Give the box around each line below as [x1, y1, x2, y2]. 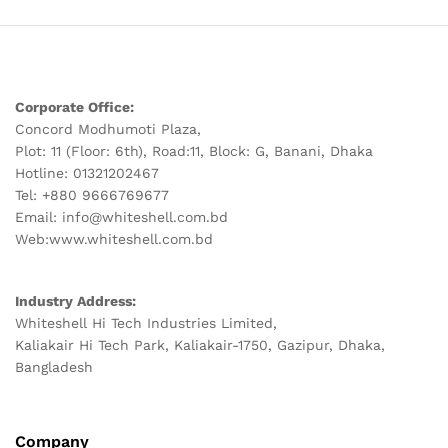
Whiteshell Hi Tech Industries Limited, [15, 315, 277, 332]
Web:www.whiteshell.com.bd [15, 231, 213, 248]
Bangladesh [15, 359, 93, 376]
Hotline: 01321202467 [15, 165, 159, 182]
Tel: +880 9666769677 [15, 187, 169, 204]
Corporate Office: [15, 99, 134, 116]
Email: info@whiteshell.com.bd [15, 209, 228, 226]
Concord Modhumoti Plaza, [15, 121, 201, 138]
